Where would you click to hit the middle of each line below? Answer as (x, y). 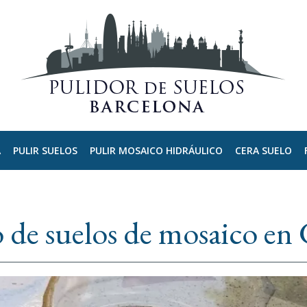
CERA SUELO (263, 150)
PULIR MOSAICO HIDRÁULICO (156, 150)
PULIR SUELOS (45, 150)
